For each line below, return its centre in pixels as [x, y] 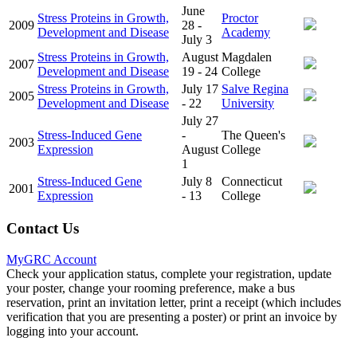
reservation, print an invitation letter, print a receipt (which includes [174, 302]
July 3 [197, 39]
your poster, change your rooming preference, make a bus [151, 288]
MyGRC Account [51, 259]
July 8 [197, 181]
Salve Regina [255, 88]
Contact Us [43, 229]
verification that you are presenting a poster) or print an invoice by [172, 316]
